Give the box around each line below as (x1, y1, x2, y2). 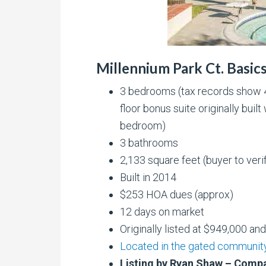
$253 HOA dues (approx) (120, 188, 233, 201)
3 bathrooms (120, 137, 178, 149)
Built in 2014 (120, 171, 176, 183)
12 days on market (120, 205, 204, 218)
